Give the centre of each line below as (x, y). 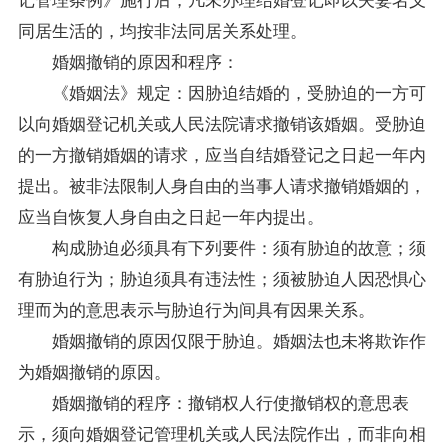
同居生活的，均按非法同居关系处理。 (162, 29)
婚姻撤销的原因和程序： (128, 60)
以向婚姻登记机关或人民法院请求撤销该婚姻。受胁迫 (221, 122)
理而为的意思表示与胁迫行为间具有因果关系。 (196, 308)
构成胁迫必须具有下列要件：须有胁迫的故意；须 (221, 246)
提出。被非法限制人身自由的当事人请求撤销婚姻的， (221, 184)
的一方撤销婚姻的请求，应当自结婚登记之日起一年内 (221, 153)
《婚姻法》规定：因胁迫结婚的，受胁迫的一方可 (221, 91)
